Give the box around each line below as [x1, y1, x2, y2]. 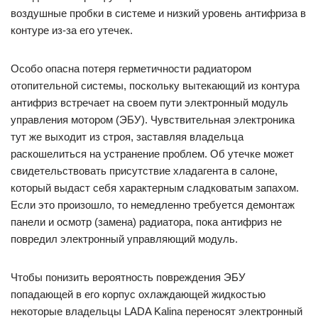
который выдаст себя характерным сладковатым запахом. [11, 182, 299, 194]
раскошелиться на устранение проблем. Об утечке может [11, 148, 294, 160]
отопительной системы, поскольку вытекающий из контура [11, 79, 300, 92]
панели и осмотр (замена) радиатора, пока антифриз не [11, 216, 282, 229]
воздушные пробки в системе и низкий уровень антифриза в [11, 7, 306, 20]
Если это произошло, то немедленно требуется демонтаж [11, 199, 295, 212]
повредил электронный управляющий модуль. [11, 233, 238, 246]
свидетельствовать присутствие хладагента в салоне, [11, 165, 278, 177]
